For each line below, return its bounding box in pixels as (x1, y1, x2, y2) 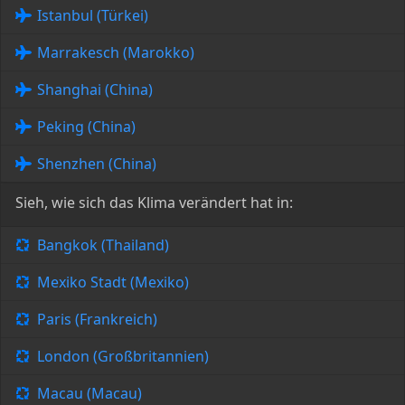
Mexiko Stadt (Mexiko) (37, 272, 189, 293)
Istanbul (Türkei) (37, 5, 148, 26)
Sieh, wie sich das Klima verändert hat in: (15, 193, 293, 213)
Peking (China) (37, 117, 136, 137)
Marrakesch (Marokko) (37, 42, 194, 63)
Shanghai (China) (37, 80, 153, 100)
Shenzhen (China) (37, 154, 156, 174)
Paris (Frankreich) (37, 309, 157, 330)
